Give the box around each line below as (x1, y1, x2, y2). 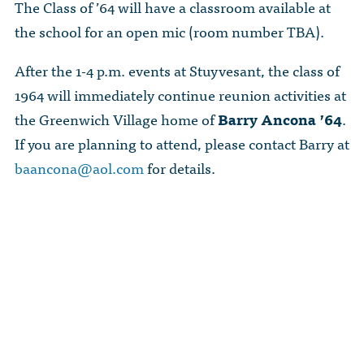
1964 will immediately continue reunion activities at (15, 83, 346, 107)
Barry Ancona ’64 (218, 107, 342, 132)
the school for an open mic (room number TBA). (15, 19, 324, 44)
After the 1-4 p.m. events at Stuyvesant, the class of (15, 58, 340, 83)
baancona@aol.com (15, 156, 144, 180)
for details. (144, 156, 215, 180)
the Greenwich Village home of (15, 107, 218, 132)
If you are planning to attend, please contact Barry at (15, 132, 349, 156)
